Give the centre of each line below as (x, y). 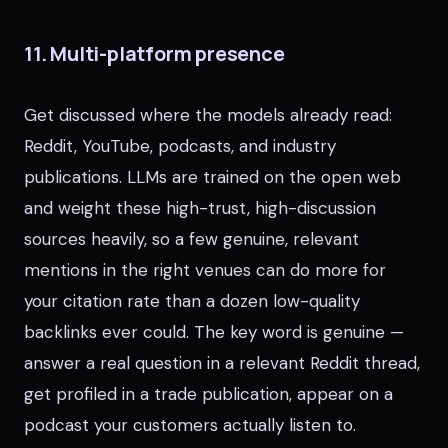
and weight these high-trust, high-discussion (200, 208)
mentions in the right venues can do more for (205, 270)
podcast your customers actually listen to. (190, 425)
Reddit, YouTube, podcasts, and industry (180, 146)
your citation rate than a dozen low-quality (192, 301)
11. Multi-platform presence (154, 53)
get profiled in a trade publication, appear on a (208, 394)
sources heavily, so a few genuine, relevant (191, 239)
